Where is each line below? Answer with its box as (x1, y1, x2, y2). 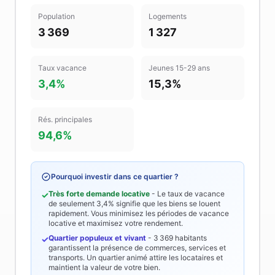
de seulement (48, 199, 96, 208)
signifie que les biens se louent (114, 199, 220, 208)
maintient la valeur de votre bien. (48, 263, 160, 272)
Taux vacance (38, 63, 87, 72)
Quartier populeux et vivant (48, 233, 146, 242)
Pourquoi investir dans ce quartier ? (51, 172, 179, 181)
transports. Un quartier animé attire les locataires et (48, 253, 223, 262)
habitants (173, 233, 207, 242)
